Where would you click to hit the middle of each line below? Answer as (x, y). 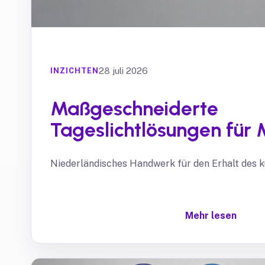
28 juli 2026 (123, 70)
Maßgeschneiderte (134, 108)
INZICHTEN (75, 71)
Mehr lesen (211, 216)
